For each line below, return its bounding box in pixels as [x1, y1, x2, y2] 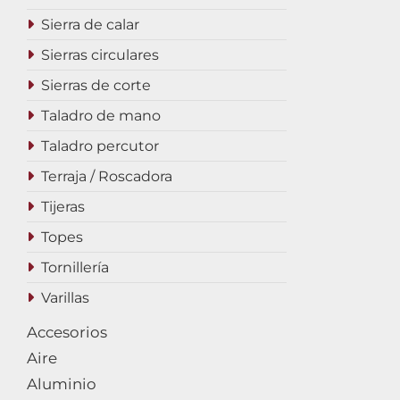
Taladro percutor [41, 137, 159, 154]
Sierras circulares [41, 46, 159, 63]
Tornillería [41, 259, 109, 276]
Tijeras [41, 198, 85, 215]
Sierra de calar [41, 16, 139, 33]
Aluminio [27, 375, 96, 393]
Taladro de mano [41, 107, 161, 124]
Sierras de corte [41, 77, 151, 94]
